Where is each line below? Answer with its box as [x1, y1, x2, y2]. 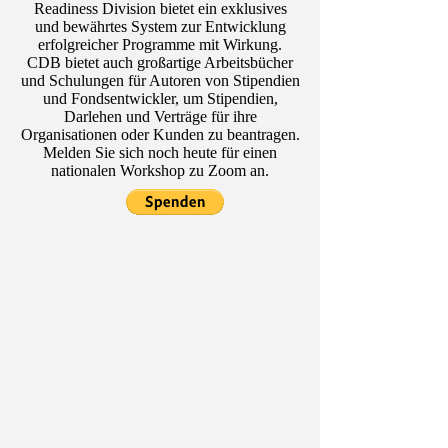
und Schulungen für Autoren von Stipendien [20, 71, 300, 89]
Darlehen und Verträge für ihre [63, 107, 257, 125]
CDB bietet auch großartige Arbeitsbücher [27, 53, 293, 71]
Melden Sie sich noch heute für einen [43, 143, 277, 161]
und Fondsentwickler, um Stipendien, [42, 89, 278, 107]
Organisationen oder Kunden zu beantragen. [20, 125, 300, 143]
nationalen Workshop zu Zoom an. [51, 161, 269, 179]
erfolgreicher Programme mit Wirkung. [38, 35, 282, 53]
